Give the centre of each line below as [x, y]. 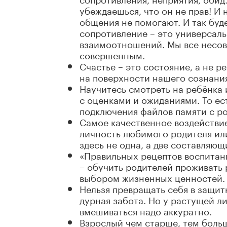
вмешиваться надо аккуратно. [146, 211]
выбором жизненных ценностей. [152, 177]
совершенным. [112, 54]
